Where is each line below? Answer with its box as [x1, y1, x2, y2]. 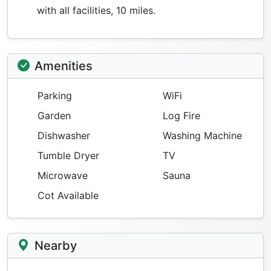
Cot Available [34, 189, 99, 201]
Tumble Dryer [34, 149, 99, 162]
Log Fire [160, 109, 200, 122]
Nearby [34, 238, 77, 253]
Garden [34, 109, 71, 122]
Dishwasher [34, 129, 90, 142]
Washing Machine [160, 129, 242, 142]
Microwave [34, 169, 88, 181]
